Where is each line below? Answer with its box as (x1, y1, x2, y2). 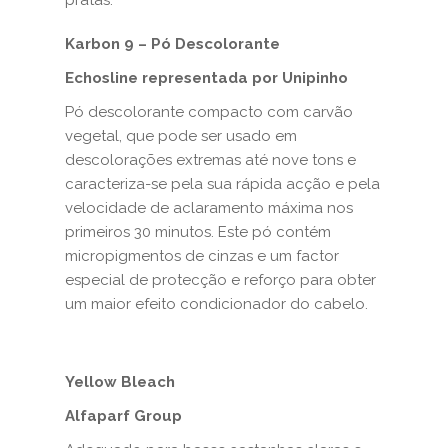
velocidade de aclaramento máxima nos (65, 199, 353, 217)
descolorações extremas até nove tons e (65, 151, 356, 169)
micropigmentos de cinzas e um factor (65, 247, 339, 265)
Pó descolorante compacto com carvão (65, 103, 353, 121)
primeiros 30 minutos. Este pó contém (65, 223, 331, 241)
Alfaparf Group (65, 407, 182, 425)
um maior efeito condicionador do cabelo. (65, 295, 368, 313)
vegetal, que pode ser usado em (65, 127, 297, 145)
